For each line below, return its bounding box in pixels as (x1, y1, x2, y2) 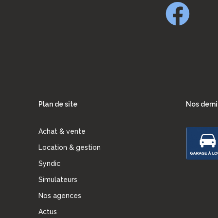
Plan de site (38, 100, 77, 109)
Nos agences (38, 192, 81, 200)
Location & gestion (38, 144, 101, 152)
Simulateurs (38, 176, 77, 184)
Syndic (38, 160, 60, 168)
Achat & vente (38, 127, 86, 136)
